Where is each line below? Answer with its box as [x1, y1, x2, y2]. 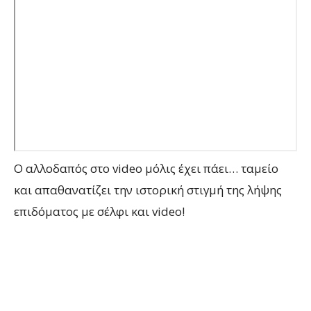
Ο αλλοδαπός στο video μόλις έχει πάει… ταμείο [14, 160, 278, 176]
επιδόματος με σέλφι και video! [14, 203, 185, 219]
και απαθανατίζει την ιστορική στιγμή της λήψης [14, 182, 282, 198]
